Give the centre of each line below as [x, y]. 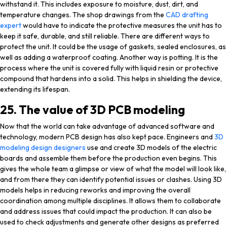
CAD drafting [187, 15]
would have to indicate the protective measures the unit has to [122, 25]
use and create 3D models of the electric [151, 147]
